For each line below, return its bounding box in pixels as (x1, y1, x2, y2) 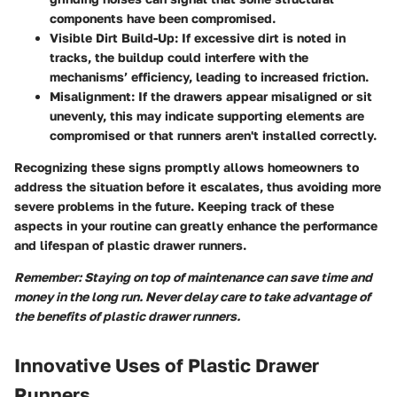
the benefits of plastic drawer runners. (14, 307, 240, 323)
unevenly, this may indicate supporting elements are (50, 107, 364, 123)
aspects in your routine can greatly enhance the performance (14, 217, 378, 233)
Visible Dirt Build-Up (50, 29, 175, 45)
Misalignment (50, 88, 131, 104)
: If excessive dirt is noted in (175, 29, 346, 45)
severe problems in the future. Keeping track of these (14, 198, 334, 214)
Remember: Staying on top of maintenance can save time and (14, 269, 372, 284)
